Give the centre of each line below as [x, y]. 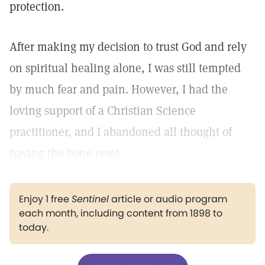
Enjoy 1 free [45, 199]
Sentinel [90, 199]
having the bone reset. [66, 153]
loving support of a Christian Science [103, 111]
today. [34, 227]
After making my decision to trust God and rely [128, 47]
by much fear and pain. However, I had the [119, 89]
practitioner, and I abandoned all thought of [121, 132]
